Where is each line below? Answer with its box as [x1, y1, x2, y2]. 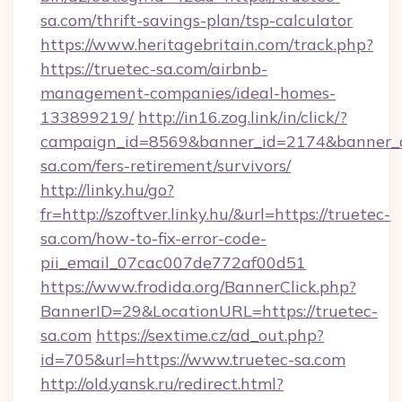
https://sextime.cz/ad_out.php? [96, 325, 324, 345]
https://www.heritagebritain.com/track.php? [40, 34, 373, 55]
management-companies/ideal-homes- [40, 83, 336, 103]
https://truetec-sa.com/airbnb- [40, 58, 267, 79]
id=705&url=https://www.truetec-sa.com [40, 349, 345, 370]
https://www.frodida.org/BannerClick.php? [40, 276, 356, 297]
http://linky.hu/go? [40, 179, 174, 200]
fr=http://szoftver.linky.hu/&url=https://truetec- [40, 204, 390, 224]
